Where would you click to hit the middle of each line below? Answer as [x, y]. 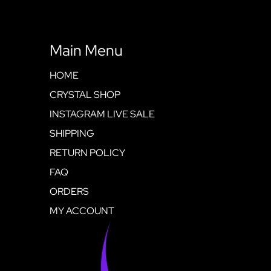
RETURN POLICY [88, 152]
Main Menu [87, 50]
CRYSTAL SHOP [85, 94]
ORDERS [70, 191]
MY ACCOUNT [82, 211]
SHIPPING [72, 133]
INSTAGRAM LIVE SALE [103, 114]
